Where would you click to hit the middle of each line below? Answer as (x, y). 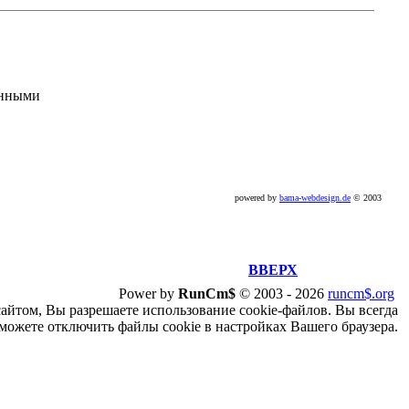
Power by (148, 294)
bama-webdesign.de (315, 198)
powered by (257, 198)
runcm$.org (361, 294)
